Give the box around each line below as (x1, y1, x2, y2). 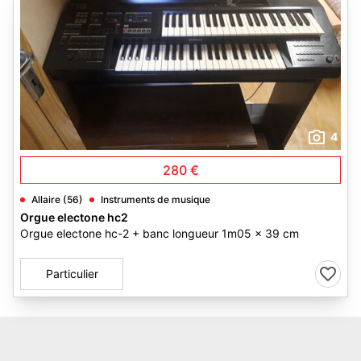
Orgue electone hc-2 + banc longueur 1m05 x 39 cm (20, 226, 299, 240)
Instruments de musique (101, 193, 210, 205)
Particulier (45, 267, 98, 280)
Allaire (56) (31, 193, 83, 205)
